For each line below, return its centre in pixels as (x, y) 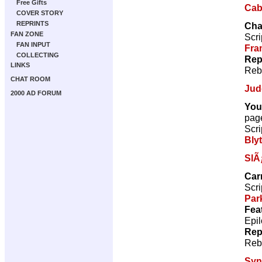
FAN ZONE (27, 34)
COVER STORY (40, 13)
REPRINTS (32, 23)
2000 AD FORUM (36, 93)
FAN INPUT (33, 44)
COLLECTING (38, 55)
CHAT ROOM (30, 79)
